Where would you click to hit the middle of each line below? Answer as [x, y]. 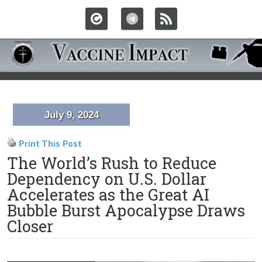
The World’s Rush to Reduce [112, 163]
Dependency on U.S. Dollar [107, 179]
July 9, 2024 [71, 115]
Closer [30, 226]
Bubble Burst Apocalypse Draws [126, 210]
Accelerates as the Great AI [108, 194]
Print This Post [50, 143]
